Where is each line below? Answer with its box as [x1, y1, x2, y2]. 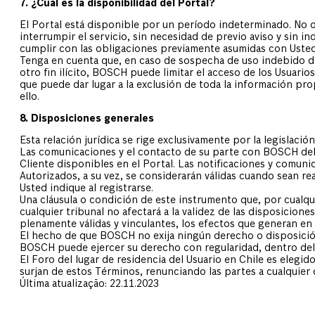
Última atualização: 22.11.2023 [20, 279, 159, 290]
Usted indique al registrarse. [20, 184, 153, 194]
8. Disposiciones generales [20, 114, 154, 124]
